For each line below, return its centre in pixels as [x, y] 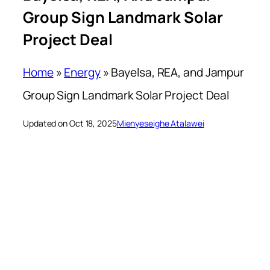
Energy [82, 73]
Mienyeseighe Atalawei [160, 124]
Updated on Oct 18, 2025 [70, 124]
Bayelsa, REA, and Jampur [178, 73]
